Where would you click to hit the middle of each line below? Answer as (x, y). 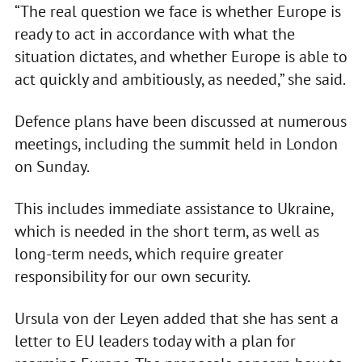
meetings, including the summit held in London (176, 144)
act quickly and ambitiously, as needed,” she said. (180, 80)
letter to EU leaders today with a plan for (155, 341)
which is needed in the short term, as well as (166, 232)
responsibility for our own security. (132, 277)
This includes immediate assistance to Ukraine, (173, 209)
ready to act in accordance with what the (154, 34)
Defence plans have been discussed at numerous (180, 122)
